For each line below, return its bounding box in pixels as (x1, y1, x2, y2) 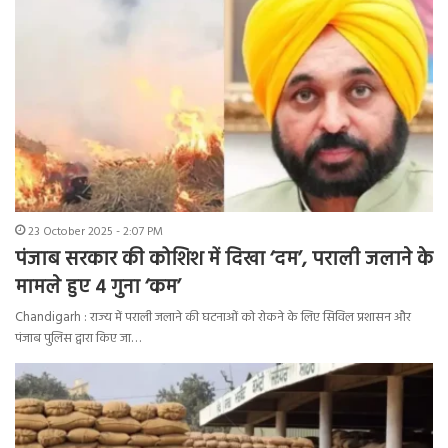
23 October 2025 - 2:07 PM (28, 222, 163, 243)
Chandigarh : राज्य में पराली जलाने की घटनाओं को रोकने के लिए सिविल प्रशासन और (15, 307, 411, 329)
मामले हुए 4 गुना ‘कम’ (15, 272, 181, 305)
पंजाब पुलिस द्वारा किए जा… (15, 328, 141, 350)
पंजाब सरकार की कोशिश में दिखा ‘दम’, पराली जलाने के (15, 244, 433, 277)
